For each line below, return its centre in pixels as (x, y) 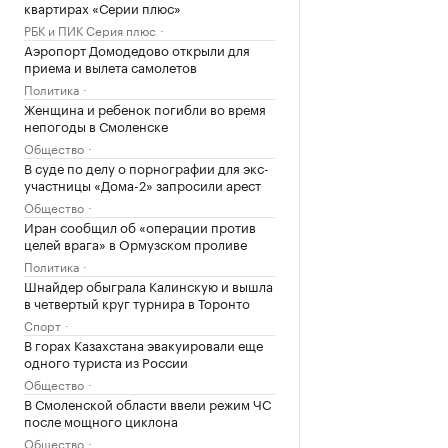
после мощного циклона (101, 420)
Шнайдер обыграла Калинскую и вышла (148, 285)
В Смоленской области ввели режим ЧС (147, 403)
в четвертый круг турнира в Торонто (137, 302)
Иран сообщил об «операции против (140, 226)
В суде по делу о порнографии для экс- (146, 167)
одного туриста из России (106, 361)
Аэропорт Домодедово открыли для (137, 49)
